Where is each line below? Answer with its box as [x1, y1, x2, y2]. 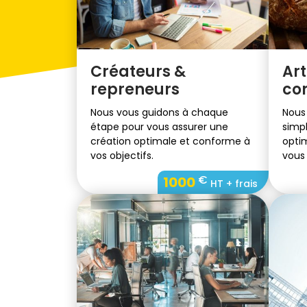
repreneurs [90, 78, 180, 100]
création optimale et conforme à [90, 134, 250, 148]
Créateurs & [90, 60, 186, 82]
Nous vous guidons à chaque [90, 105, 228, 119]
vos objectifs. [90, 148, 153, 162]
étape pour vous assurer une [90, 119, 228, 134]
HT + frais [208, 176, 258, 191]
